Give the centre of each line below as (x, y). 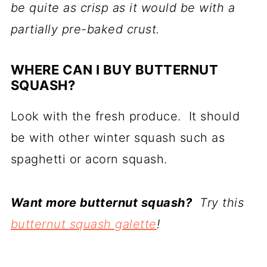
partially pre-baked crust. (85, 29)
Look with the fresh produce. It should (125, 116)
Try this (218, 202)
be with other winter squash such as (118, 137)
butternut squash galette (83, 224)
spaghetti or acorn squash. (89, 159)
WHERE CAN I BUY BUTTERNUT (114, 69)
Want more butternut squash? (101, 202)
